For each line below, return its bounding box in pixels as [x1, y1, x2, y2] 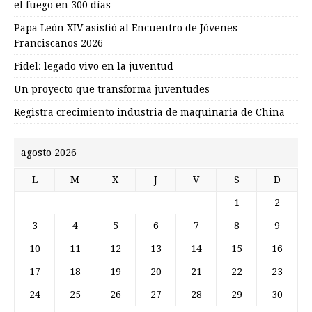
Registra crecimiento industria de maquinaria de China [14, 106, 285, 118]
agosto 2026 [21, 146, 77, 158]
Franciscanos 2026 [14, 37, 103, 49]
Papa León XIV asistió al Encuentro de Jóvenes [14, 22, 237, 33]
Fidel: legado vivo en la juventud [14, 60, 173, 72]
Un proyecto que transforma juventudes [14, 83, 210, 95]
